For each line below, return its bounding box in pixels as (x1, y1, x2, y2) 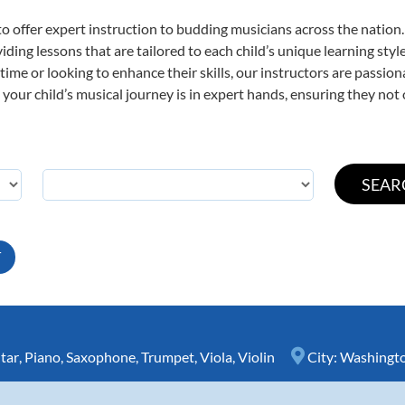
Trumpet (141, 347, 194, 365)
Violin (238, 347, 275, 365)
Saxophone (66, 347, 136, 365)
